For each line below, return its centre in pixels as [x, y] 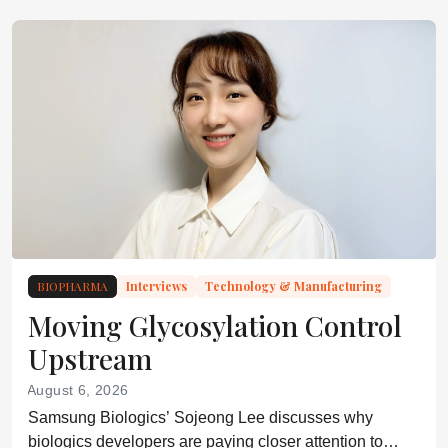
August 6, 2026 [78, 389]
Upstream [90, 358]
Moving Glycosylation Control [215, 325]
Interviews [156, 285]
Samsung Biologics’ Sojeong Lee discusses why [200, 417]
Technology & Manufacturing [293, 285]
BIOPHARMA [72, 285]
